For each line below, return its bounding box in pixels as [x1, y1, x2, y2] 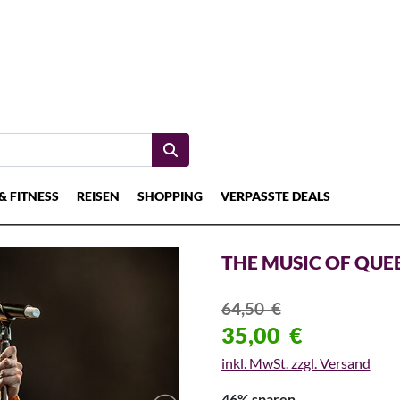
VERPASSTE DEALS [221, 188, 330, 204]
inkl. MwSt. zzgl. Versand [221, 354, 371, 372]
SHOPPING [137, 188, 203, 204]
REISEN [77, 188, 120, 204]
